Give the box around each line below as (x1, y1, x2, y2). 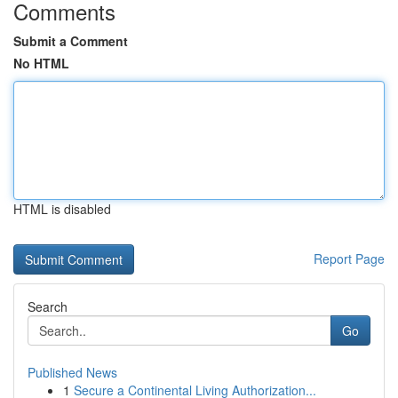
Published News (28, 363, 117, 381)
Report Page (314, 250, 385, 267)
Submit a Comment (13, 32, 128, 50)
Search (28, 298, 68, 315)
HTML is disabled (13, 200, 111, 218)
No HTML (13, 54, 69, 72)
